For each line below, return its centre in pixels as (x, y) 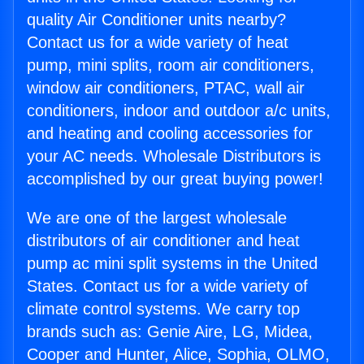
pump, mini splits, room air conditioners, (171, 65)
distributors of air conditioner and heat (163, 241)
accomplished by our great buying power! (175, 179)
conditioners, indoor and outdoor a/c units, (179, 111)
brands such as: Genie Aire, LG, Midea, (170, 332)
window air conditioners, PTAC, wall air (166, 88)
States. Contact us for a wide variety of (167, 286)
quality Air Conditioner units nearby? (156, 20)
